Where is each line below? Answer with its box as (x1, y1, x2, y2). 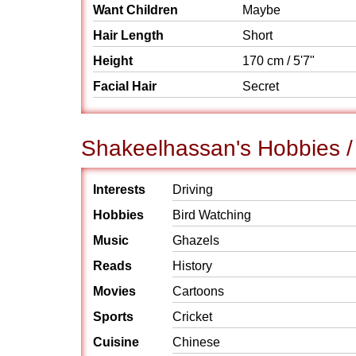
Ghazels (172, 234, 219, 247)
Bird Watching (172, 208, 251, 222)
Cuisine (93, 335, 139, 349)
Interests (93, 183, 145, 196)
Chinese (172, 335, 220, 349)
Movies (93, 284, 136, 298)
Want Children (93, 3, 178, 17)
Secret (242, 79, 282, 93)
